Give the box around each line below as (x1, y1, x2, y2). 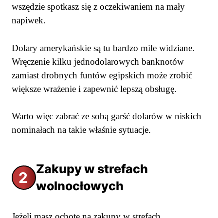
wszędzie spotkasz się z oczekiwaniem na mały (12, 1, 185, 12)
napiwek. (12, 15, 46, 26)
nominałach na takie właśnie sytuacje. (12, 125, 151, 135)
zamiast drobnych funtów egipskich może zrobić (12, 70, 192, 80)
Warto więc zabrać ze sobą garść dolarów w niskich (12, 111, 201, 122)
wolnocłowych (36, 178, 124, 193)
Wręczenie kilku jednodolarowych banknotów (12, 56, 184, 67)
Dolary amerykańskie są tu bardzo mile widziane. (12, 42, 195, 53)
